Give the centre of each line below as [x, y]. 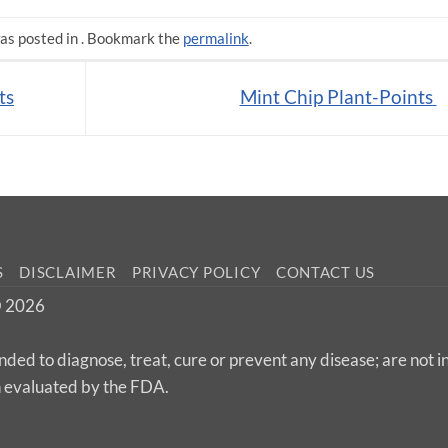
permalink [215, 37]
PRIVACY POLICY [196, 272]
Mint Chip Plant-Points [338, 96]
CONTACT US [325, 272]
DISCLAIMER [68, 272]
